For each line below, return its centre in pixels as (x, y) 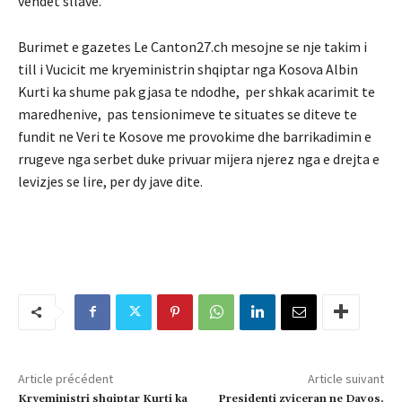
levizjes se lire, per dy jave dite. (110, 181)
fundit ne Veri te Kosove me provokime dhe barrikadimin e (195, 136)
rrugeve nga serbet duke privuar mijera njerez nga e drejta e (199, 158)
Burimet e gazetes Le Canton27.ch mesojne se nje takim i (192, 46)
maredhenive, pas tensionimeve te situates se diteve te (188, 114)
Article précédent (66, 378)
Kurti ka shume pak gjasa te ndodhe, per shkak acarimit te (197, 91)
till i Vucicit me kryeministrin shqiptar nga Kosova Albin (188, 69)
